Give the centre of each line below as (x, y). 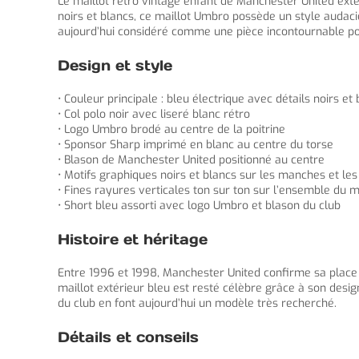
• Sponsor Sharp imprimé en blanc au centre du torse (196, 145)
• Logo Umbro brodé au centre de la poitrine (171, 129)
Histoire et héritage (133, 239)
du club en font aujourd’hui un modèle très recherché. (197, 303)
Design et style (115, 65)
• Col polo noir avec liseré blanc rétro (154, 114)
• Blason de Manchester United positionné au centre (191, 160)
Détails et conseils (128, 337)
